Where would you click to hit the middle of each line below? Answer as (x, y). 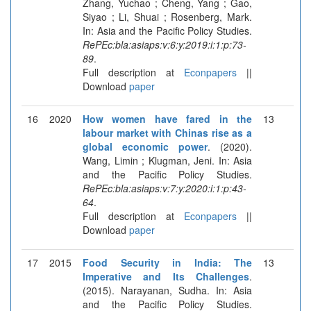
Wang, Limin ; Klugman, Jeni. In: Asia (167, 160)
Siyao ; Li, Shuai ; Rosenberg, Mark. (167, 16)
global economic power (145, 146)
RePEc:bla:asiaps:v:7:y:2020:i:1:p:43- (165, 188)
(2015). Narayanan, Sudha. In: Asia (167, 290)
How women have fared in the (167, 118)
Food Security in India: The (167, 262)
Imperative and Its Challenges (166, 276)
